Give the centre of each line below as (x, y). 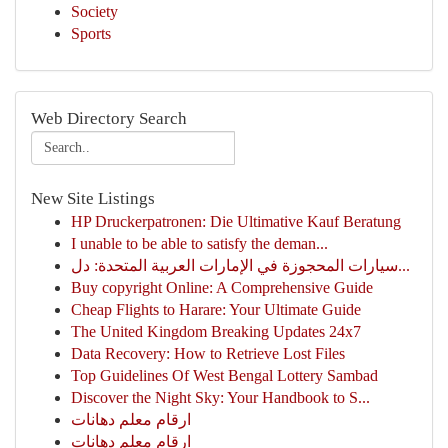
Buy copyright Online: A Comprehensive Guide (222, 287)
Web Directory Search (109, 118)
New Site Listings (93, 198)
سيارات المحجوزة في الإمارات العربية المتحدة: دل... (404, 265)
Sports (91, 33)
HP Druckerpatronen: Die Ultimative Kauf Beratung (236, 221)
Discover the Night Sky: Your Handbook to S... (220, 397)
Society (94, 11)
